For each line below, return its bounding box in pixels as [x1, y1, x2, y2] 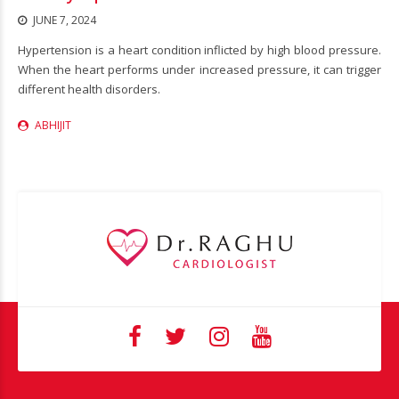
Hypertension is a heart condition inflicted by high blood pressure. [18, 41, 381, 58]
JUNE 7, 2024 [33, 12, 96, 28]
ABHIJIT [35, 117, 71, 133]
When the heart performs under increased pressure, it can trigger [18, 61, 381, 77]
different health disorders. [18, 80, 160, 97]
